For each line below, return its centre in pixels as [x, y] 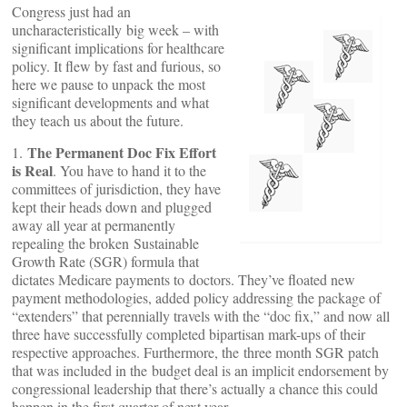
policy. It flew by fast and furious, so [116, 66]
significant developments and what [110, 102]
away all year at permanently [94, 225]
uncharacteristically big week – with [115, 30]
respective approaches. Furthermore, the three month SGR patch [195, 352]
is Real [32, 170]
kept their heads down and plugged [112, 207]
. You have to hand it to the [129, 170]
